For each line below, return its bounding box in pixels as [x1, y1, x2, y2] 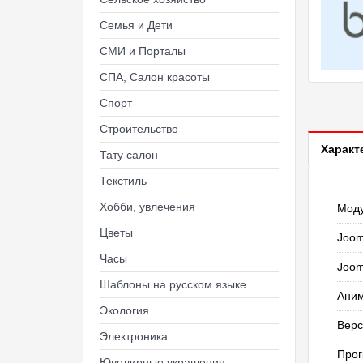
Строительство [100, 122, 178, 135]
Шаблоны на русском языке [100, 278, 246, 291]
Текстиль [100, 174, 147, 187]
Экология [100, 304, 149, 317]
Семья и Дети [100, 19, 173, 32]
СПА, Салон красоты [100, 70, 210, 83]
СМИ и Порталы [100, 45, 186, 58]
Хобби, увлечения [100, 200, 195, 213]
